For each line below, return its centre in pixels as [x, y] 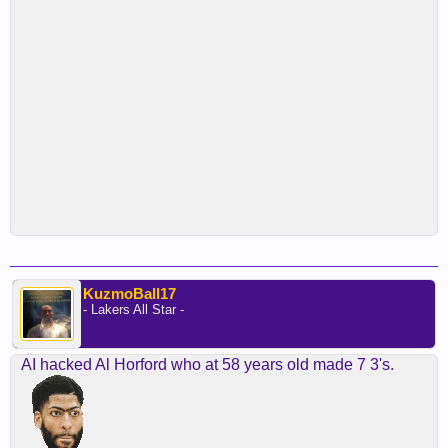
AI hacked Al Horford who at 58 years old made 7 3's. [207, 364]
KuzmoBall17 [129, 293]
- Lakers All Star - [133, 309]
